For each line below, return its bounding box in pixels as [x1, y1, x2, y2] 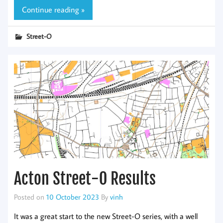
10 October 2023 [46, 192, 99, 202]
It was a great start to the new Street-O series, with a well [14, 211, 198, 221]
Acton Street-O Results [14, 169, 156, 189]
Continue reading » [22, 4, 85, 14]
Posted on [14, 192, 46, 202]
